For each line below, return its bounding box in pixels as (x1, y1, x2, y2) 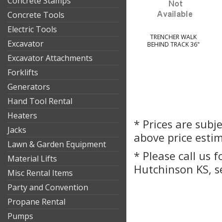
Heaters (7, 110, 37, 121)
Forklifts (7, 67, 38, 78)
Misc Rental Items (7, 167, 73, 178)
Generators (7, 81, 50, 92)
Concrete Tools (7, 9, 64, 20)
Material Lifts (7, 153, 57, 164)
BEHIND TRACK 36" (147, 40, 200, 49)
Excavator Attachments (7, 53, 93, 63)
